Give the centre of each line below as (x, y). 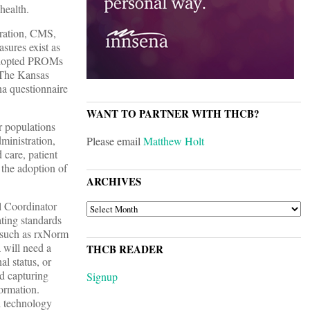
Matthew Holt (174, 141)
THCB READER (125, 249)
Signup (102, 277)
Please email (115, 141)
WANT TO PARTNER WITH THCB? (173, 114)
